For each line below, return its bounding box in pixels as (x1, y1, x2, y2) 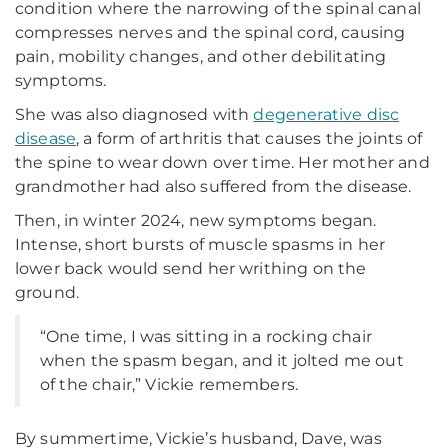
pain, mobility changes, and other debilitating (15, 47, 387, 66)
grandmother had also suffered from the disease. (15, 177, 412, 196)
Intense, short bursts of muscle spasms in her (15, 235, 386, 254)
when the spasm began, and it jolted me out (40, 351, 404, 370)
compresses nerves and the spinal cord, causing (15, 23, 406, 42)
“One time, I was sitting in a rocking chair (40, 327, 372, 346)
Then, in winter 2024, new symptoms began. (15, 211, 377, 230)
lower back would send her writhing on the (15, 259, 367, 278)
